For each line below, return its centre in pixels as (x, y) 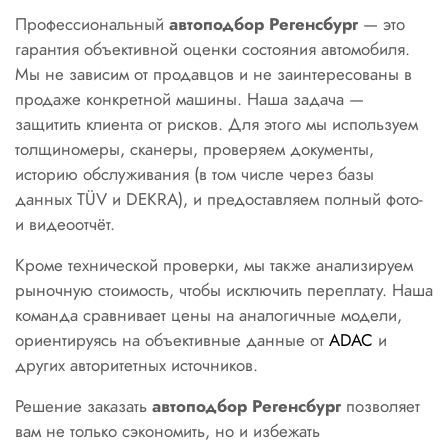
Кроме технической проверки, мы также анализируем (214, 265)
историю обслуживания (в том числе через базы (194, 174)
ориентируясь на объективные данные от (172, 340)
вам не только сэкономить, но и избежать (167, 431)
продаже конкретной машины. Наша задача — (189, 99)
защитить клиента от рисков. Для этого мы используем (216, 124)
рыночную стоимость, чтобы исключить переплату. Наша (224, 290)
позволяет (380, 406)
